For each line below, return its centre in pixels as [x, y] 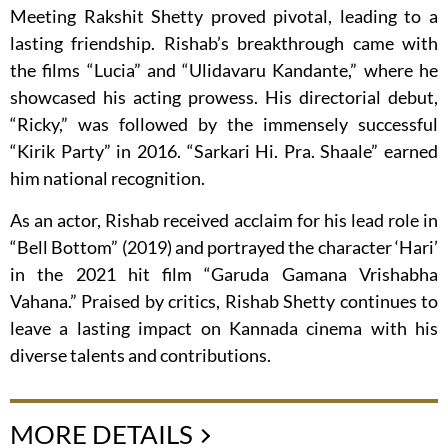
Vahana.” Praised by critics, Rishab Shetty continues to [224, 301]
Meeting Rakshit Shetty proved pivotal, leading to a [224, 16]
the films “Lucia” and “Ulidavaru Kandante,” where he [224, 70]
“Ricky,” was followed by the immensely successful [224, 124]
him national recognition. [107, 178]
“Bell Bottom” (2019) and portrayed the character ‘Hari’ [224, 247]
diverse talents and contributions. [140, 355]
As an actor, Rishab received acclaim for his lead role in [224, 220]
